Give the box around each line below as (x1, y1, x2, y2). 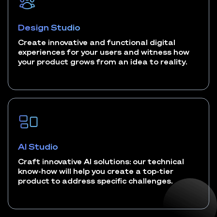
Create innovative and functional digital (18, 38, 175, 46)
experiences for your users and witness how (18, 47, 189, 56)
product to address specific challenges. (18, 176, 172, 185)
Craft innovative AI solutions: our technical (18, 157, 184, 166)
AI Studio (18, 141, 58, 152)
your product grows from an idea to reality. (18, 57, 187, 66)
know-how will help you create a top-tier (18, 167, 173, 175)
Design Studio (18, 22, 80, 32)
